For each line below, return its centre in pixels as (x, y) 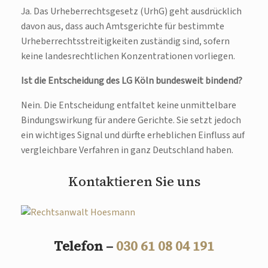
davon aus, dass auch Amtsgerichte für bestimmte (123, 27)
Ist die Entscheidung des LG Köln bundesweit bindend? (132, 81)
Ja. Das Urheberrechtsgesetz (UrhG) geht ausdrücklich (131, 12)
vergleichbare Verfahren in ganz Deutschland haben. (127, 150)
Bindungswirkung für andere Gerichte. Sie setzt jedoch (131, 121)
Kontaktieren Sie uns (134, 182)
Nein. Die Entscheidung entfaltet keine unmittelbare (129, 106)
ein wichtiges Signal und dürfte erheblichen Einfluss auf (133, 135)
